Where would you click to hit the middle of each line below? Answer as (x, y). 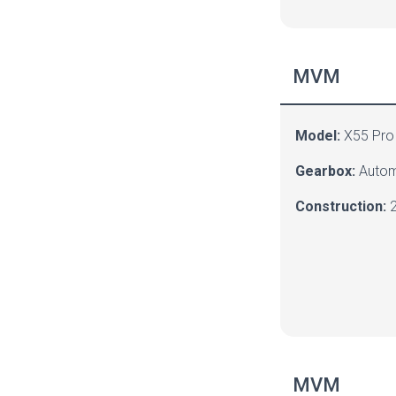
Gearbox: (327, 171)
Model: (318, 136)
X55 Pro (369, 136)
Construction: (341, 206)
